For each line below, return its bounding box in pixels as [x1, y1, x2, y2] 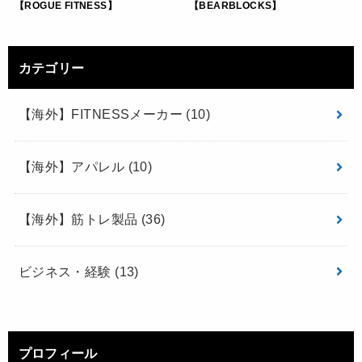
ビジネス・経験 [18, 264, 116, 280]
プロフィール [18, 344, 98, 360]
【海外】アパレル [18, 159, 128, 175]
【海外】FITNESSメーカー [18, 107, 187, 122]
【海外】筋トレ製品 [18, 212, 141, 227]
